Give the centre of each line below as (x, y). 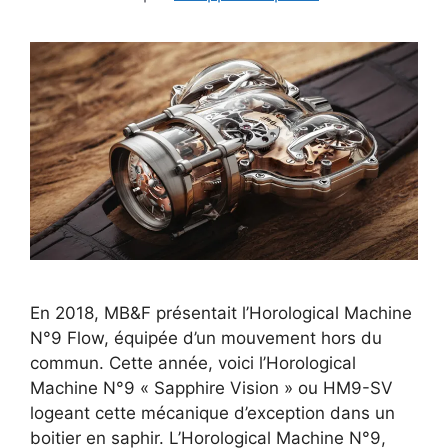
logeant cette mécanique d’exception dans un (212, 412)
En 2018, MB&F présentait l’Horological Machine (221, 312)
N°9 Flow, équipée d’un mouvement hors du (206, 337)
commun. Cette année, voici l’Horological (193, 362)
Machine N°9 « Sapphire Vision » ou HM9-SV (211, 387)
